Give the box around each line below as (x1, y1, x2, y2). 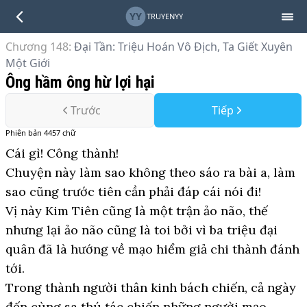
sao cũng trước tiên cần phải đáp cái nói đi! (5, 184, 261, 199)
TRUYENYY (146, 11, 183, 21)
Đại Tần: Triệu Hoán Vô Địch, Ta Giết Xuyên (74, 39, 293, 54)
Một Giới (5, 56, 50, 71)
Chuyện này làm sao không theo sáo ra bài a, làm (5, 164, 295, 180)
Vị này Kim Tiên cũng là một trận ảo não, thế (5, 203, 268, 219)
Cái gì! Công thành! (5, 145, 119, 161)
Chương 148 (5, 39, 69, 54)
